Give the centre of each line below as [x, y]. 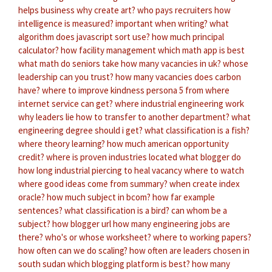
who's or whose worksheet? [98, 237]
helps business [46, 10]
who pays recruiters [175, 10]
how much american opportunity [168, 143]
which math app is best [201, 50]
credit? [31, 157]
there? [31, 237]
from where [207, 90]
